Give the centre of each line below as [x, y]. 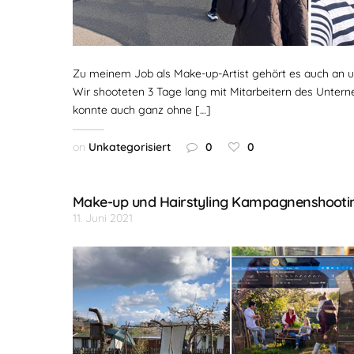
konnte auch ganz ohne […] [142, 110]
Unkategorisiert [130, 147]
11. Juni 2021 [103, 218]
